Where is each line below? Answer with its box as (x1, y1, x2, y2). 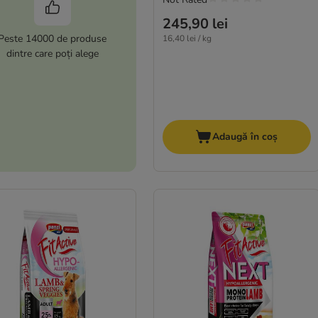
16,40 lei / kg (162, 32, 212, 44)
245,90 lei (162, 13, 228, 33)
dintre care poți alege (6, 46, 99, 60)
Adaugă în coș (212, 130, 278, 144)
